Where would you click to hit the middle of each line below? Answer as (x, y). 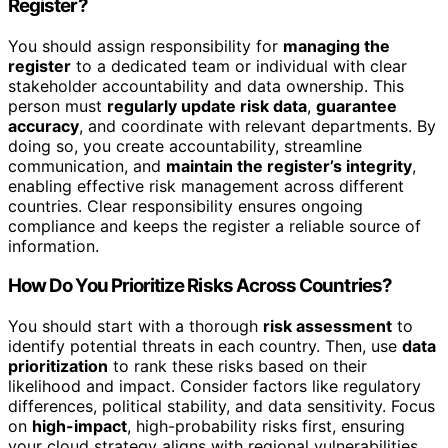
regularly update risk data (207, 105)
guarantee (356, 105)
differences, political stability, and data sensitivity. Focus (221, 406)
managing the (336, 45)
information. (53, 245)
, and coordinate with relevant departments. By (257, 125)
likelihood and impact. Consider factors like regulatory (214, 386)
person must (57, 105)
